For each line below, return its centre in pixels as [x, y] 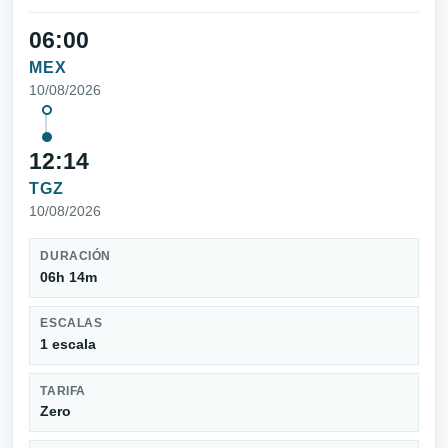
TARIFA [63, 390]
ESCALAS [71, 323]
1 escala [68, 344]
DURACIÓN [75, 256]
